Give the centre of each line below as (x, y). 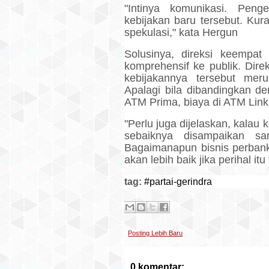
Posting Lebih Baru (155, 233)
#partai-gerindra (178, 182)
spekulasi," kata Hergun (181, 32)
